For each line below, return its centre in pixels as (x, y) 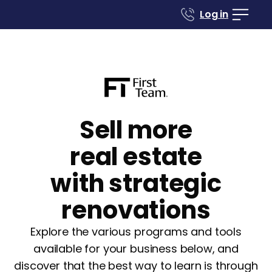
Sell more (136, 130)
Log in (214, 14)
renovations (136, 210)
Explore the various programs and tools (136, 232)
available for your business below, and (136, 249)
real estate (136, 157)
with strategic (136, 183)
